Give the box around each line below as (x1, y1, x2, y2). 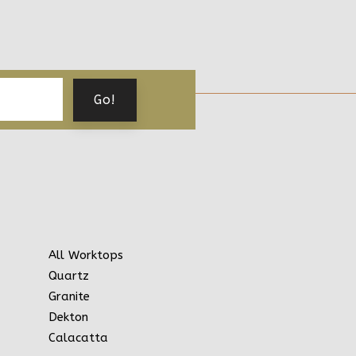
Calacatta (48, 330, 108, 345)
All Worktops (48, 247, 123, 262)
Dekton (48, 309, 88, 324)
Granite (48, 288, 90, 304)
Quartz (48, 268, 89, 283)
